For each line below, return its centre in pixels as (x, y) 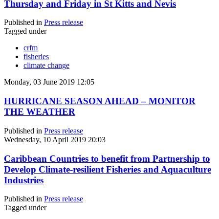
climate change (46, 66)
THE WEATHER (40, 112)
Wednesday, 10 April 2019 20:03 (55, 139)
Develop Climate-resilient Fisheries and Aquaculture (108, 169)
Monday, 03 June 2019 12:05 (49, 82)
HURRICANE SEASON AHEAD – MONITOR (100, 101)
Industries (24, 180)
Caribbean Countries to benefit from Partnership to (107, 158)
